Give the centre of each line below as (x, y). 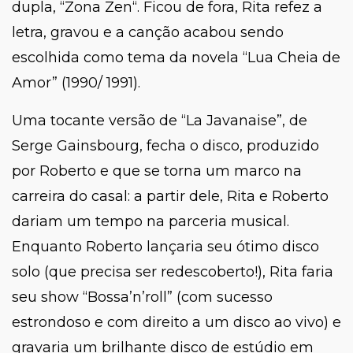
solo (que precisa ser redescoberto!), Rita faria (173, 272)
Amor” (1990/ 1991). (76, 83)
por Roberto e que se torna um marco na (157, 171)
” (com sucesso (220, 297)
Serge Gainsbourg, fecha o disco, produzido (165, 146)
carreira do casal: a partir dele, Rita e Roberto (170, 197)
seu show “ (50, 297)
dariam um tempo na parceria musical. (150, 222)
